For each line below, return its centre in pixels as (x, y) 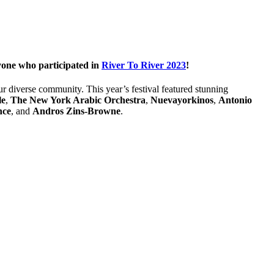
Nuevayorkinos (182, 100)
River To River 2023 (144, 65)
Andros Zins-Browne (76, 111)
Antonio (235, 100)
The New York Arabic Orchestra (78, 100)
